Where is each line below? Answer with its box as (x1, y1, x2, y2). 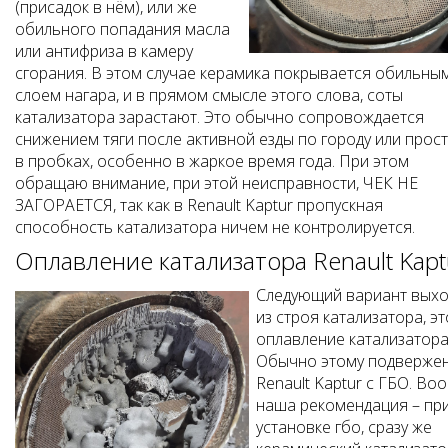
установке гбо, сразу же (255, 416, 432, 439)
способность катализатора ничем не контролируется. (15, 216, 415, 239)
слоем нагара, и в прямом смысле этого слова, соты (15, 84, 403, 107)
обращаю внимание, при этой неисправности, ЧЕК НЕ (15, 172, 418, 195)
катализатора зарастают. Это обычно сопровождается (15, 106, 424, 129)
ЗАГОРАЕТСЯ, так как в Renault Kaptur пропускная (15, 194, 383, 217)
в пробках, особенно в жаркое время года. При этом (15, 150, 409, 173)
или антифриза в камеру (15, 40, 193, 63)
